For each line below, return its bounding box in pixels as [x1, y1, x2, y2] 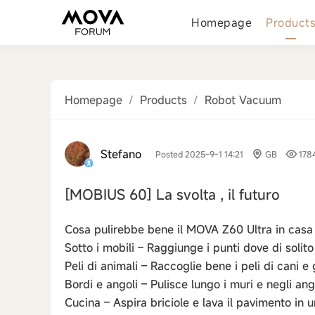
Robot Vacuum [205, 92, 281, 108]
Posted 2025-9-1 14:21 [155, 148, 243, 160]
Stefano [101, 146, 141, 162]
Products [140, 92, 187, 108]
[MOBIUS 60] [65, 185, 156, 204]
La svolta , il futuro [156, 185, 280, 204]
